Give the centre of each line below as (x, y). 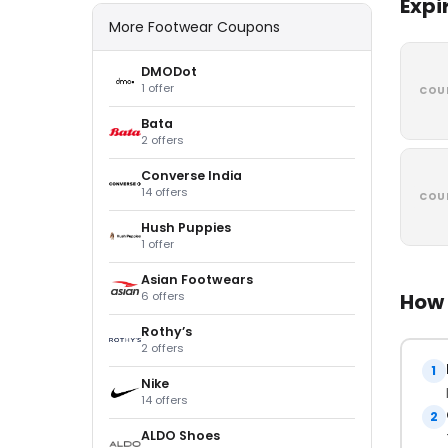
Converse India (191, 175)
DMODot (169, 71)
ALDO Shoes (180, 435)
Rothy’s (166, 331)
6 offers (163, 295)
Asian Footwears (197, 279)
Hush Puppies (186, 227)
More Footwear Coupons (194, 26)
